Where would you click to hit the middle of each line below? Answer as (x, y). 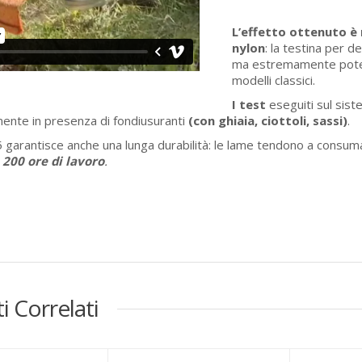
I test (248, 104)
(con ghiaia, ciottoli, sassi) (268, 120)
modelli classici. (273, 80)
